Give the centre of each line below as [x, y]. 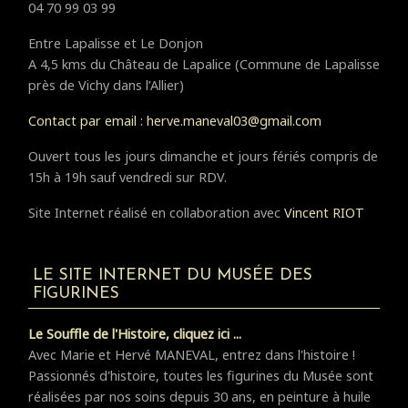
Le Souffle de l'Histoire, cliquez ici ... [135, 334]
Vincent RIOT [324, 213]
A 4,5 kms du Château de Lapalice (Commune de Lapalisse [204, 65]
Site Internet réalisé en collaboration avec [156, 213]
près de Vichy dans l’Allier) [106, 86]
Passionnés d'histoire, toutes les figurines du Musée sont [201, 376]
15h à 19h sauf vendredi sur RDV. [127, 178]
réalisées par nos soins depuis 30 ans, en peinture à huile [199, 397]
